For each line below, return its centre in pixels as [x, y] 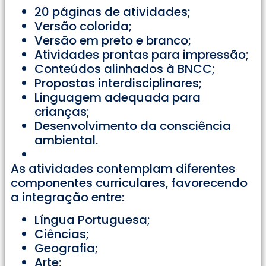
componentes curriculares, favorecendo [129, 183]
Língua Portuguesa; [92, 219]
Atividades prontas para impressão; [142, 54]
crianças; [62, 111]
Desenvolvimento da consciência [133, 126]
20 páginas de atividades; [113, 12]
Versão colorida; [83, 26]
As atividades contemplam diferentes [123, 168]
